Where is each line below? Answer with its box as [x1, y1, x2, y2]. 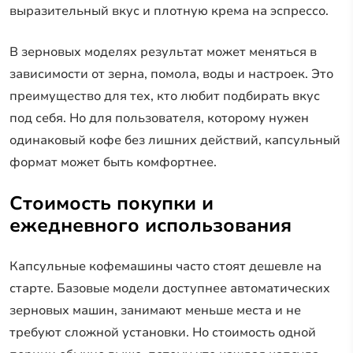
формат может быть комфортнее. [9, 153, 217, 171]
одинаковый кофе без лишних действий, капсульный [9, 131, 340, 149]
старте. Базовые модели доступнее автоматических [9, 279, 330, 297]
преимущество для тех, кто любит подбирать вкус [9, 87, 320, 105]
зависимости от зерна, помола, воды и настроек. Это [9, 65, 333, 83]
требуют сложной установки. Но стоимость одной [9, 323, 316, 341]
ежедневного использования [9, 212, 292, 238]
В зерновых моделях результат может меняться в [9, 43, 317, 61]
